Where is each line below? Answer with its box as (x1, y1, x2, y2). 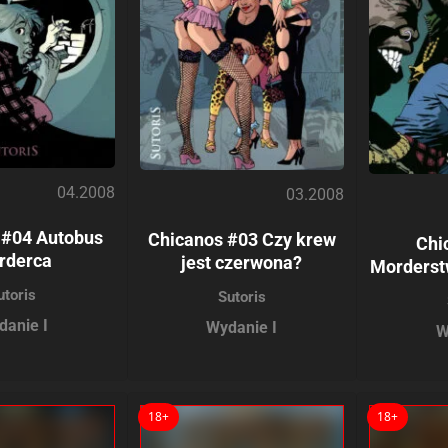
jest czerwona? (181, 251, 303, 273)
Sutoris (217, 287, 266, 306)
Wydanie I (206, 317, 278, 337)
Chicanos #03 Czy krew (147, 228, 336, 250)
